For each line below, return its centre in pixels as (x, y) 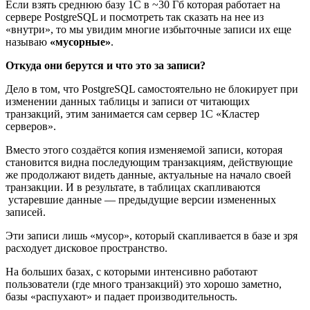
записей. (26, 212)
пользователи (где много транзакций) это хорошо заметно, (144, 284)
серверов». (31, 126)
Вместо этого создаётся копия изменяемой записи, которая (144, 149)
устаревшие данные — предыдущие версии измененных (141, 199)
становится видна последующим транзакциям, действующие (149, 162)
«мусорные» (80, 42)
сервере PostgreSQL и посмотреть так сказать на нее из (135, 17)
